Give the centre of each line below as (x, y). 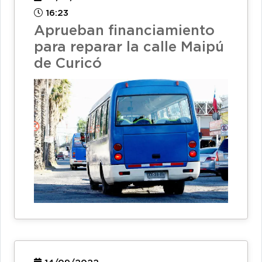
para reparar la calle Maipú (129, 47)
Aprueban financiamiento (124, 31)
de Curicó (68, 63)
